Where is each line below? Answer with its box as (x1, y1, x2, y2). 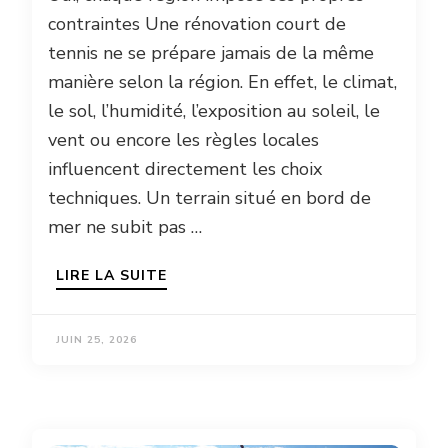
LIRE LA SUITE (56, 266, 167, 286)
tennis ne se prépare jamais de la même (48, 41, 374, 66)
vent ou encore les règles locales (48, 128, 319, 153)
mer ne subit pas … (48, 215, 202, 240)
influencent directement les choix (48, 157, 322, 182)
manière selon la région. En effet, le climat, (48, 70, 397, 95)
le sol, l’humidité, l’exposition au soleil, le (48, 99, 380, 124)
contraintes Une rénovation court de (48, 12, 346, 37)
